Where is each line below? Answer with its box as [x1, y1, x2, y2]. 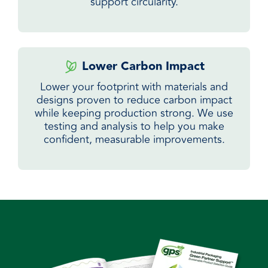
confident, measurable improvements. [43, 131, 225, 148]
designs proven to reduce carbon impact [36, 92, 232, 108]
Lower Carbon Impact [78, 57, 205, 76]
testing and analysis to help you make [44, 118, 224, 135]
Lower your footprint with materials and [40, 78, 228, 95]
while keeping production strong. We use [35, 105, 233, 121]
